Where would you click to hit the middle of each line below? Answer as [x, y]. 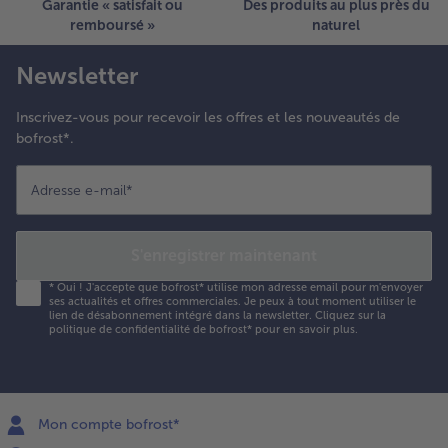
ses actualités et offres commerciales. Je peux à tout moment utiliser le [232, 301]
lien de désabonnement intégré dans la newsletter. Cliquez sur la [217, 315]
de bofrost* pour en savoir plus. [274, 329]
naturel [336, 25]
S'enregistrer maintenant [224, 255]
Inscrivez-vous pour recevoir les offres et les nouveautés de [208, 117]
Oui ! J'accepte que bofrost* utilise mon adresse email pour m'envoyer [238, 287]
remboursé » [112, 25]
